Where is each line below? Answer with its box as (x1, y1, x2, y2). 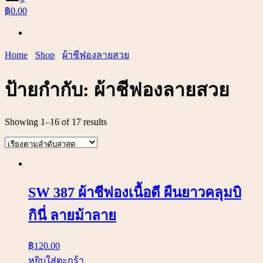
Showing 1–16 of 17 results (5, 117, 107, 127)
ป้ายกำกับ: (5, 79, 94, 100)
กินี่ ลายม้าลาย (28, 208, 116, 224)
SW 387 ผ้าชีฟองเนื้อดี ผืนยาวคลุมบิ (28, 185, 241, 201)
